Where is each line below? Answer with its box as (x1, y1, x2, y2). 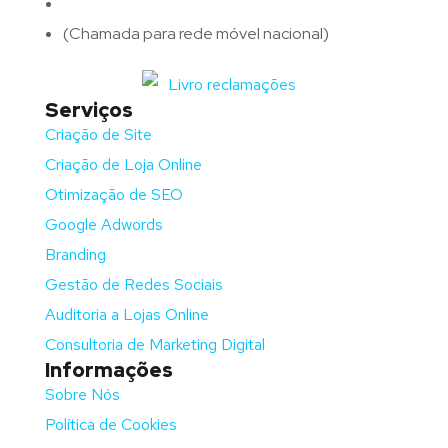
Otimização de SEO (45, 184, 183, 206)
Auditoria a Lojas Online (45, 304, 209, 326)
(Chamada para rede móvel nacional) (63, 23, 329, 45)
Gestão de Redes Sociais (45, 274, 223, 296)
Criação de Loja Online (45, 154, 202, 176)
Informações (45, 357, 173, 384)
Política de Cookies (45, 414, 177, 436)
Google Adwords (45, 214, 163, 236)
